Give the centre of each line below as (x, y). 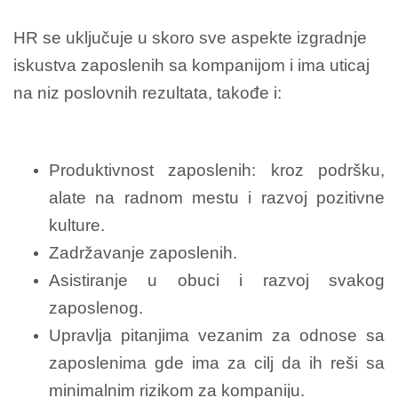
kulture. (77, 225)
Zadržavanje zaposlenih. (143, 252)
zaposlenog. (96, 307)
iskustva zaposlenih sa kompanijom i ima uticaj (191, 65)
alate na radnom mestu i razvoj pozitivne (217, 197)
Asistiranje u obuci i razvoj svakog (217, 280)
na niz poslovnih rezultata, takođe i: (147, 92)
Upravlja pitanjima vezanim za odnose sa (217, 335)
